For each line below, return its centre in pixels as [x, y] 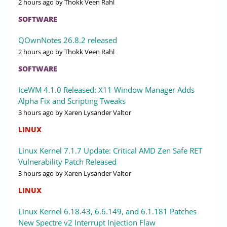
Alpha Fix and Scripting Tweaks [72, 101]
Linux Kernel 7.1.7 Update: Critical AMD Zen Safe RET [110, 150]
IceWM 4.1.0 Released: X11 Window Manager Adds [106, 89]
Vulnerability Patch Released [67, 161]
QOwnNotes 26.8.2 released [68, 40]
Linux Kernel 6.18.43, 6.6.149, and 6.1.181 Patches [107, 211]
